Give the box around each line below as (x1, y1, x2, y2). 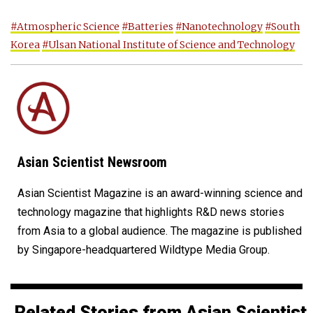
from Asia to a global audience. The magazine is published (17, 224, 302, 238)
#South (265, 20, 300, 34)
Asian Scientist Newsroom (17, 154, 167, 171)
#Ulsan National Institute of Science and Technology (42, 38, 295, 52)
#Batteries (122, 20, 173, 34)
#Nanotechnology (175, 20, 263, 34)
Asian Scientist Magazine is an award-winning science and (17, 187, 303, 201)
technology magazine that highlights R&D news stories (17, 205, 284, 219)
